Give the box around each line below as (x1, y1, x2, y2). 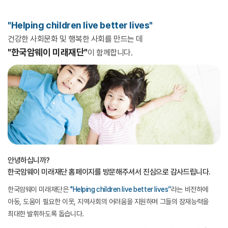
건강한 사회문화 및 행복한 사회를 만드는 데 (8, 34, 143, 44)
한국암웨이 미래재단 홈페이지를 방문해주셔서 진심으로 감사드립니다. (8, 167, 211, 177)
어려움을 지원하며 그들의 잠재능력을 (108, 197, 209, 206)
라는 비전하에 (170, 185, 208, 193)
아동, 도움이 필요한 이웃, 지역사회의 (8, 197, 109, 206)
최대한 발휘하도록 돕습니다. (8, 209, 84, 218)
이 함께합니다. (87, 48, 133, 58)
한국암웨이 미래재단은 (8, 185, 70, 193)
